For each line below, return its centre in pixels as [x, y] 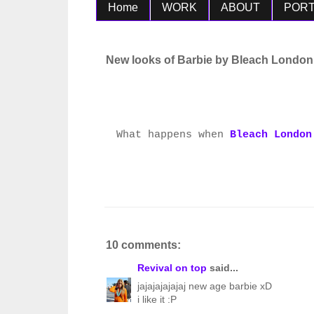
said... [223, 268]
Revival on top [172, 268]
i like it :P [157, 300]
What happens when [173, 135]
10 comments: [143, 245]
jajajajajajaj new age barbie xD [205, 286]
